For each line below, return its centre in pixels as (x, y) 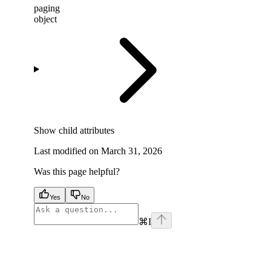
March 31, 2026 (132, 151)
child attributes (87, 131)
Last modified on (66, 151)
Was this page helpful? (77, 172)
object (45, 19)
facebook (51, 233)
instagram (233, 233)
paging (47, 8)
